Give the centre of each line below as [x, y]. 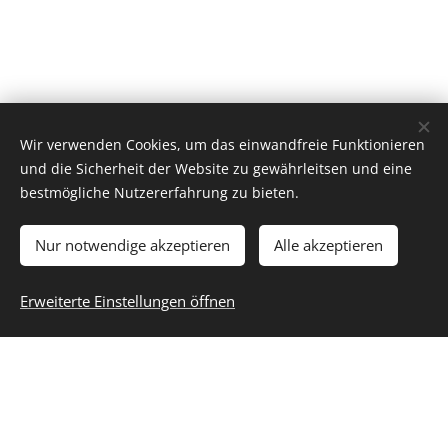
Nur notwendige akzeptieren [132, 245]
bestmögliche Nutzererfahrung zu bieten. [159, 192]
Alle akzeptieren [328, 245]
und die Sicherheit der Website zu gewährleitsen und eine [216, 168]
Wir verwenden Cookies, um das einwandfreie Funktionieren [222, 144]
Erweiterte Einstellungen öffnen [127, 301]
